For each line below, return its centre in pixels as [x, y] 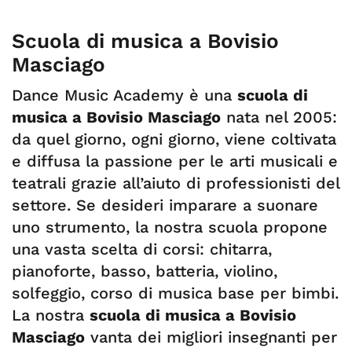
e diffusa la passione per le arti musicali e [175, 161]
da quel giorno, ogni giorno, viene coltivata [174, 139]
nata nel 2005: [279, 117]
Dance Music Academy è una [125, 95]
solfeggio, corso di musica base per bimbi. [175, 293]
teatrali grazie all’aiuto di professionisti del [176, 183]
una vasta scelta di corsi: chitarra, [142, 249]
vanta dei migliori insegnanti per [211, 337]
